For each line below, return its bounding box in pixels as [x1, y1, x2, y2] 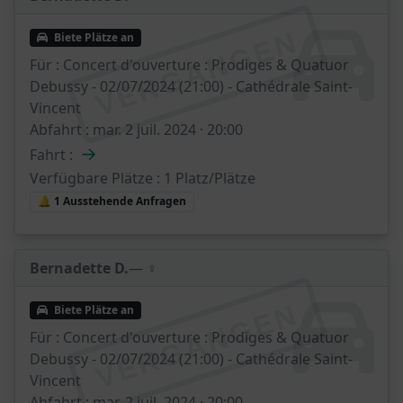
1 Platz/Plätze [160, 168, 255, 189]
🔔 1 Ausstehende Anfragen [37, 193, 186, 210]
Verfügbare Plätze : [30, 168, 160, 189]
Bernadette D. [30, 257, 129, 278]
